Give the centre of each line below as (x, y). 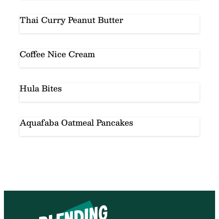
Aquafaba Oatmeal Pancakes (76, 122)
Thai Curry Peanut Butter (71, 20)
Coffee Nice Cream (57, 54)
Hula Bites (41, 88)
